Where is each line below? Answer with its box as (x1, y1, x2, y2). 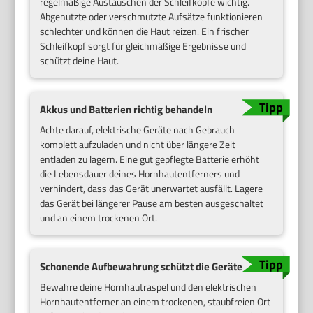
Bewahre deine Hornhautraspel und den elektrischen (40, 279, 257, 294)
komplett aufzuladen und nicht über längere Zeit (40, 137, 236, 152)
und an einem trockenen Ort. (40, 210, 158, 225)
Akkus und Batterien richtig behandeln (40, 101, 213, 118)
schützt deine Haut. (40, 53, 119, 68)
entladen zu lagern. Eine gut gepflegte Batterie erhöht (40, 152, 260, 166)
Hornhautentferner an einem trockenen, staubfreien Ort (40, 293, 271, 309)
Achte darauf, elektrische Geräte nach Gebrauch (40, 122, 235, 137)
